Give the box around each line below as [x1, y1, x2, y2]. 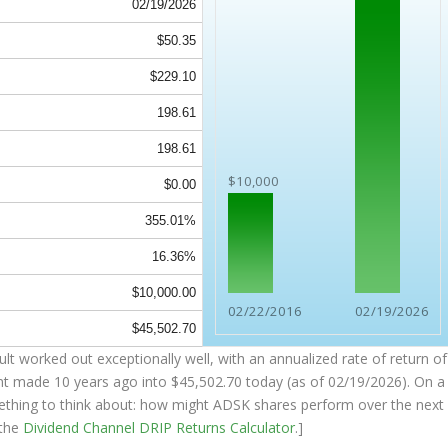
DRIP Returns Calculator [139, 418, 296, 438]
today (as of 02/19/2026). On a [242, 372, 446, 392]
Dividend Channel [23, 418, 140, 438]
